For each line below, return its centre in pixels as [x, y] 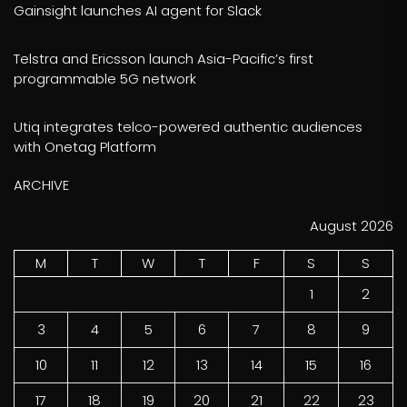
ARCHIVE [41, 185]
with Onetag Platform [85, 147]
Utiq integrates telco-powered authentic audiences [188, 127]
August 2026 [352, 225]
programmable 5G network [105, 79]
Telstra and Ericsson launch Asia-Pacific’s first [164, 59]
